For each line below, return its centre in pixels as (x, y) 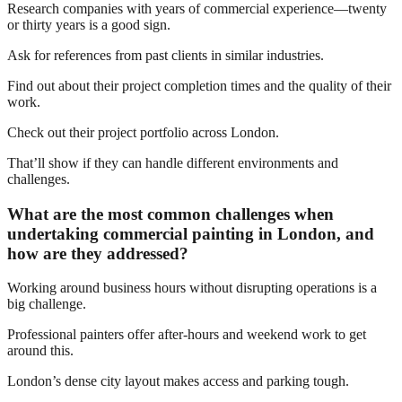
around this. (40, 351)
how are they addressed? (98, 253)
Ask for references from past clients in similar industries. (166, 55)
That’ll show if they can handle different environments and (173, 163)
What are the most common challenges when (170, 214)
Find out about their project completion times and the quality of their (199, 86)
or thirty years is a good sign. (89, 25)
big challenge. (47, 304)
